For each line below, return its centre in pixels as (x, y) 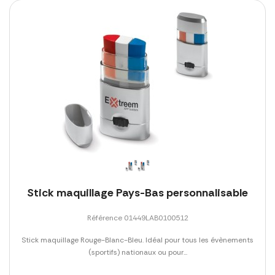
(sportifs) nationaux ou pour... (137, 252)
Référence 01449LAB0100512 (137, 218)
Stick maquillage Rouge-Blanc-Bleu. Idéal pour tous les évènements (137, 240)
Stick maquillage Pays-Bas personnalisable (137, 192)
